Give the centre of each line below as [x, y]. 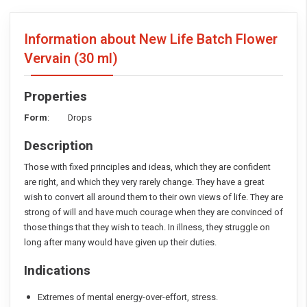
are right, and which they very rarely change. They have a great [144, 182]
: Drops [70, 118]
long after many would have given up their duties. [120, 243]
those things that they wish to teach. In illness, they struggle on [147, 228]
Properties [56, 97]
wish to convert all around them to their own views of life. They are [153, 197]
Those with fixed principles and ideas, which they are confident [147, 167]
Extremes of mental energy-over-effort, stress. [128, 297]
